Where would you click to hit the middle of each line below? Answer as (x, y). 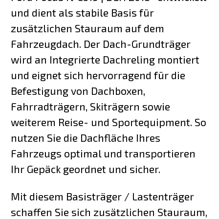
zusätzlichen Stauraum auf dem (88, 28)
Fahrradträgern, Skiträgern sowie (91, 106)
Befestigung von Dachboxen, (78, 90)
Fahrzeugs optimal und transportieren (103, 153)
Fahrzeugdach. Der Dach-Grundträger (101, 44)
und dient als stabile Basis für (83, 12)
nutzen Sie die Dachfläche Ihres (86, 137)
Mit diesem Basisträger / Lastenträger (103, 197)
